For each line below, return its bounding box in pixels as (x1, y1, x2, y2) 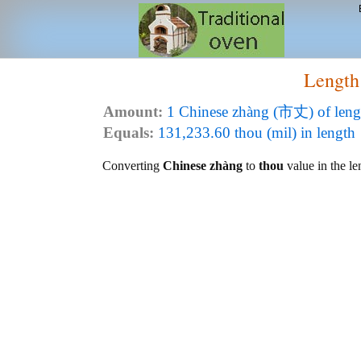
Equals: (103, 124, 154, 141)
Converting (102, 159, 163, 172)
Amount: (103, 103, 163, 120)
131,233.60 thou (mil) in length (154, 124, 355, 141)
